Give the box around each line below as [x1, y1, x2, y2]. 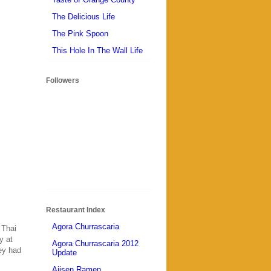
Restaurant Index [46, 205, 105, 214]
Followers [46, 76, 79, 85]
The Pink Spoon [52, 28, 108, 38]
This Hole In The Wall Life [52, 45, 143, 55]
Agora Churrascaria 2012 [52, 239, 139, 249]
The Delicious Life [52, 11, 115, 21]
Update [52, 248, 77, 258]
